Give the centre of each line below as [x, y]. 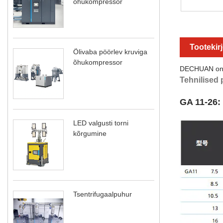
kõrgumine [90, 133]
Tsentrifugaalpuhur [103, 194]
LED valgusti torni [101, 123]
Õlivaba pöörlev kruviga [110, 52]
